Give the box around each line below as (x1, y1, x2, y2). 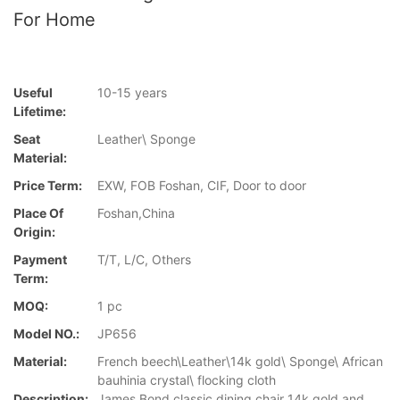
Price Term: (13, 178, 82, 194)
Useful (13, 85, 53, 101)
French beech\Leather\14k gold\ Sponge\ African (97, 354, 383, 370)
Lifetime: (13, 104, 66, 120)
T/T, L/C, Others (97, 252, 191, 268)
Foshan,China (97, 205, 175, 221)
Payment (13, 252, 67, 268)
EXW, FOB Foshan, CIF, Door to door (97, 178, 306, 194)
